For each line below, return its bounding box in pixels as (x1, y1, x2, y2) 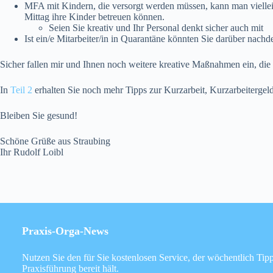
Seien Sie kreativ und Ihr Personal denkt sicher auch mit (49, 22, 263, 33)
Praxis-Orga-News (22, 224, 108, 237)
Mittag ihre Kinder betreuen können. (24, 11, 165, 22)
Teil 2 (10, 84, 32, 95)
